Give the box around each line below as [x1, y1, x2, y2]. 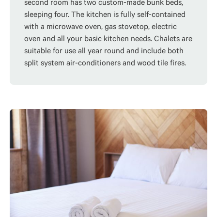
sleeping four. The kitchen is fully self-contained [24, 11, 186, 20]
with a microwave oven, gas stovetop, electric [24, 23, 177, 32]
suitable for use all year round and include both [24, 47, 184, 56]
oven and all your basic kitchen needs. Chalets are [24, 35, 192, 44]
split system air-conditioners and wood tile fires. [24, 60, 186, 68]
